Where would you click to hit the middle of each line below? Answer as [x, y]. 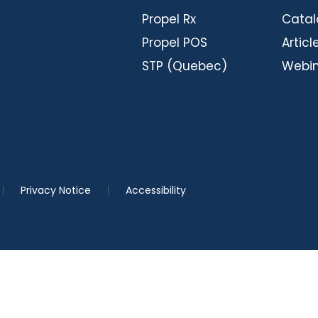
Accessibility [155, 190]
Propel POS [174, 43]
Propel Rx [169, 19]
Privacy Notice [55, 190]
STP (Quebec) [184, 66]
